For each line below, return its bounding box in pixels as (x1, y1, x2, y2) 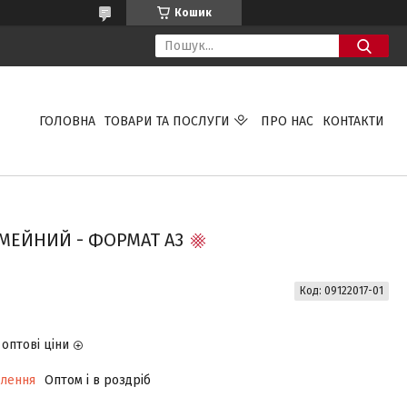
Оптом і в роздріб (44, 372, 151, 388)
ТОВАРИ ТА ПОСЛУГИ (104, 113, 230, 129)
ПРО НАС (260, 113, 313, 129)
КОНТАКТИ (322, 113, 384, 129)
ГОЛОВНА (38, 113, 95, 129)
